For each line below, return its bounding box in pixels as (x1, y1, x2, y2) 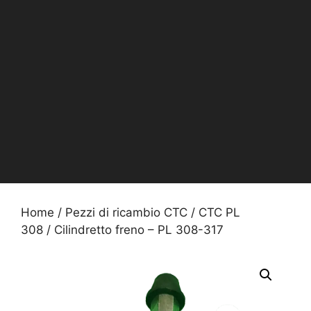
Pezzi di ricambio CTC (65, 205, 187, 219)
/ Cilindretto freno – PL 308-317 (43, 222, 224, 237)
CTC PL (199, 205, 240, 219)
